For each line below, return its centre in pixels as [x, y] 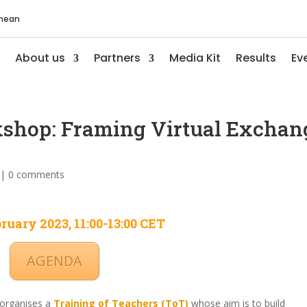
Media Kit [195, 58]
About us [40, 58]
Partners [117, 58]
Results [256, 58]
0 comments [37, 174]
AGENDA [54, 261]
